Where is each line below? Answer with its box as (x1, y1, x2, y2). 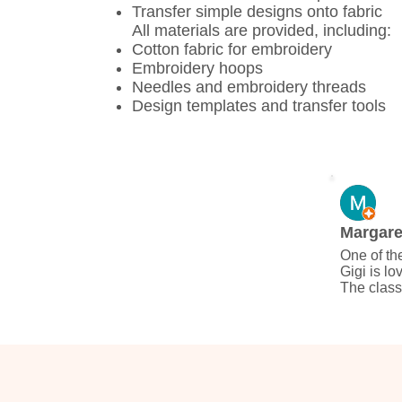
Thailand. (339, 328, 400, 344)
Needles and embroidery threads (132, 77, 366, 96)
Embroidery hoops (132, 58, 263, 77)
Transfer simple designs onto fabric (132, 2, 382, 21)
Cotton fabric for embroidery (132, 39, 332, 58)
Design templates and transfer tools (132, 96, 386, 115)
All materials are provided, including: (132, 21, 391, 39)
